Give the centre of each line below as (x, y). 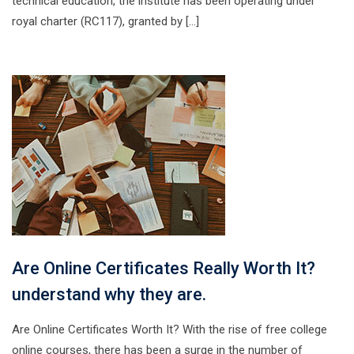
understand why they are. (109, 294)
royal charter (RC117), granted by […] (105, 21)
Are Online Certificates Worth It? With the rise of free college (169, 330)
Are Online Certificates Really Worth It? (164, 268)
